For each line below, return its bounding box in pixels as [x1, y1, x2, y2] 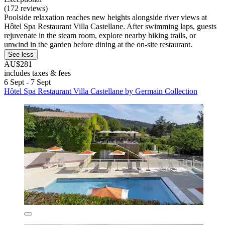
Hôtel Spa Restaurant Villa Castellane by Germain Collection [4, 86, 197, 95]
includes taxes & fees [4, 68, 71, 77]
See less [8, 50, 34, 58]
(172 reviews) [4, 4, 48, 13]
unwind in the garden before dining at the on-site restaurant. [4, 40, 192, 49]
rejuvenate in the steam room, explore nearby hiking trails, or [4, 31, 196, 40]
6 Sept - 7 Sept [4, 77, 51, 86]
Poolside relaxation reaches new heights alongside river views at [4, 13, 207, 22]
